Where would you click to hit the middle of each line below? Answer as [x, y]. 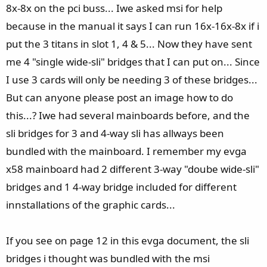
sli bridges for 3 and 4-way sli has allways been [115, 133]
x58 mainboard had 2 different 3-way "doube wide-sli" [133, 169]
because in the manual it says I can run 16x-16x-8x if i [133, 26]
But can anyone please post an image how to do [119, 97]
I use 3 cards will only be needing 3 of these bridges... [132, 80]
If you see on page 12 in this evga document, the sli [128, 240]
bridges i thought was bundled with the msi [108, 258]
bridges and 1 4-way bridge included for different [121, 187]
